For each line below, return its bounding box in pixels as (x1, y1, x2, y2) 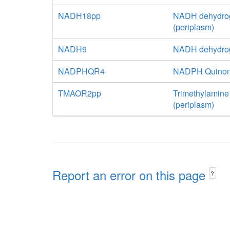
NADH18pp (58, 10, 101, 22)
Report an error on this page (52, 166, 209, 184)
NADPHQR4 (58, 65, 105, 77)
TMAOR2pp (58, 87, 101, 99)
